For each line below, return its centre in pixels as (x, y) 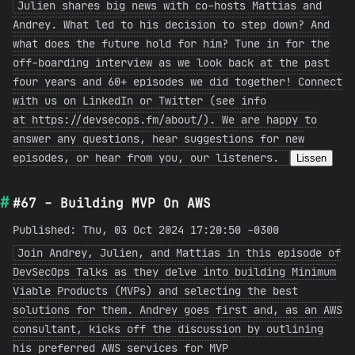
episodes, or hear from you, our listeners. (149, 158)
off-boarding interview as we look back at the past (171, 63)
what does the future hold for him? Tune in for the (171, 44)
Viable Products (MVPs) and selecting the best (155, 291)
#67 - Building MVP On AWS (112, 203)
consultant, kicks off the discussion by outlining (168, 329)
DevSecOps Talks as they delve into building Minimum (174, 272)
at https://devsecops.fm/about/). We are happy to (165, 120)
